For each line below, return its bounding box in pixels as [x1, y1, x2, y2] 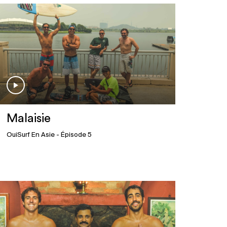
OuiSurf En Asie [6, 131, 55, 139]
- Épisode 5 [54, 131, 92, 139]
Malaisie [6, 112, 51, 125]
